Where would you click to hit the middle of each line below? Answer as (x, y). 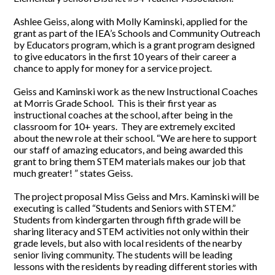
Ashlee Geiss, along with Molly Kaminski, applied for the (131, 21)
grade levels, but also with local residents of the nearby (128, 243)
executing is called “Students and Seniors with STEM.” (125, 208)
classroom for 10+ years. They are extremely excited (125, 126)
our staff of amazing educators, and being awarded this (129, 150)
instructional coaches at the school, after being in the (123, 115)
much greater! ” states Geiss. (73, 173)
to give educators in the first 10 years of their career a (125, 56)
